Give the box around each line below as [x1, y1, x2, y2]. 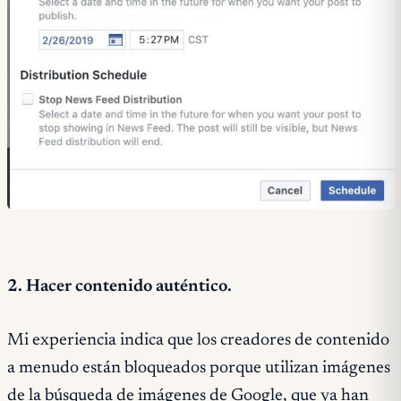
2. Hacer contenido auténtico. [7, 278, 232, 296]
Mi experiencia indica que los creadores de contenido [7, 332, 389, 350]
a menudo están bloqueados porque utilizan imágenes [7, 360, 390, 378]
